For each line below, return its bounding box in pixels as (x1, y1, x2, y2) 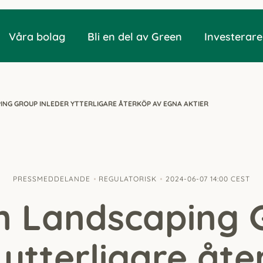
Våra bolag (8, 30, 65, 43)
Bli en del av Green (87, 30, 182, 43)
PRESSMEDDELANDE (13, 174, 91, 183)
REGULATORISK (99, 174, 157, 183)
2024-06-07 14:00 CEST (165, 174, 250, 183)
